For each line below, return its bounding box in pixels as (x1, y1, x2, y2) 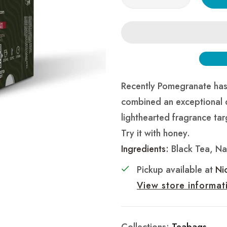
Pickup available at (137, 163, 215, 177)
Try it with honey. (121, 127, 190, 140)
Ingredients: (121, 142, 169, 156)
